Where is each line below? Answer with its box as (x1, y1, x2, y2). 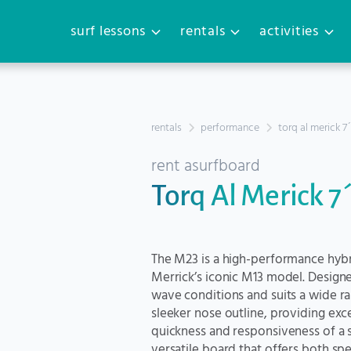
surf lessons (71, 20, 147, 43)
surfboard (191, 154, 260, 179)
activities (259, 20, 319, 43)
